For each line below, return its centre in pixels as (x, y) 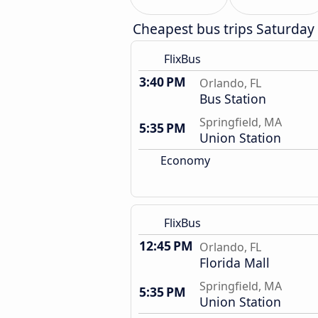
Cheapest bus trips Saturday (224, 29)
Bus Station (233, 99)
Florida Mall (235, 263)
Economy (184, 160)
